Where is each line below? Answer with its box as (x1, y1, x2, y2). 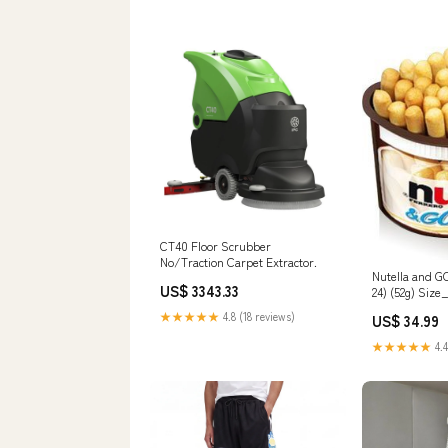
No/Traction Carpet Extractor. (160, 253, 317, 271)
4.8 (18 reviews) (220, 308, 295, 325)
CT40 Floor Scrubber (160, 237, 271, 255)
